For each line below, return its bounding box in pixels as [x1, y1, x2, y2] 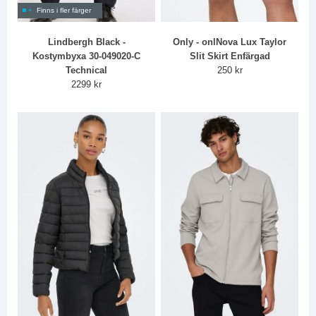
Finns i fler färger [37, 6, 92, 14]
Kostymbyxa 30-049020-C [32, 50, 141, 61]
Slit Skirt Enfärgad [189, 50, 270, 61]
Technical [66, 64, 108, 75]
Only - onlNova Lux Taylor [173, 36, 287, 47]
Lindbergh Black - [47, 36, 126, 47]
